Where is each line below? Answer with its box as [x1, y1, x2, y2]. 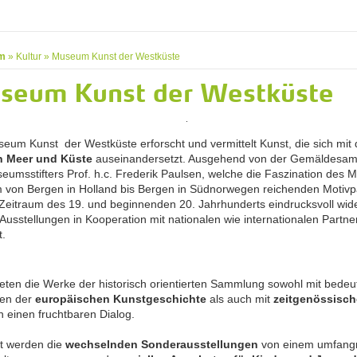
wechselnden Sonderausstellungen [65, 337, 258, 351]
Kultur [16, 51, 41, 62]
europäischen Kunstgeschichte [35, 292, 206, 305]
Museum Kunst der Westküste [52, 51, 180, 62]
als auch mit [206, 292, 273, 305]
